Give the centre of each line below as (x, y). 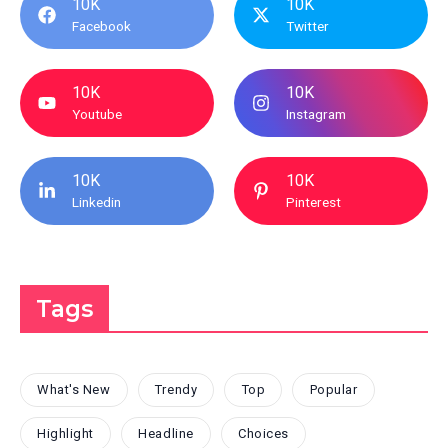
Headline (166, 434)
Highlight (65, 434)
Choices (263, 434)
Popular (333, 390)
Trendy (176, 390)
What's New (74, 390)
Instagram (316, 113)
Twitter (307, 25)
